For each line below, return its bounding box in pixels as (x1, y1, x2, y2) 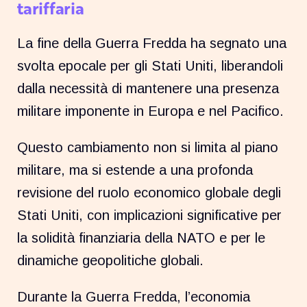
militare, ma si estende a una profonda (17, 162, 254, 177)
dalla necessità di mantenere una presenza (17, 80, 280, 96)
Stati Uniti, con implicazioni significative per (17, 207, 282, 223)
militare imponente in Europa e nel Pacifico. (17, 103, 284, 119)
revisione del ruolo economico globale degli (17, 184, 282, 200)
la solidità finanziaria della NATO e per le (17, 230, 266, 245)
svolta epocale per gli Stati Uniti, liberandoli (17, 58, 284, 73)
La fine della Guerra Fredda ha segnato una (17, 35, 287, 51)
